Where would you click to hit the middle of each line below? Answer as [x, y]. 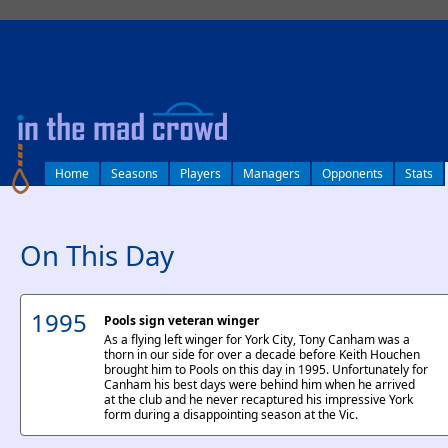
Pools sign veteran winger [181, 320]
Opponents [352, 173]
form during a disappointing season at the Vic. [231, 414]
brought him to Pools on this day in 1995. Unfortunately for [266, 369]
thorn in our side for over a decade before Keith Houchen [262, 354]
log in [22, 33]
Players [200, 173]
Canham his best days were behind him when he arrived [259, 384]
